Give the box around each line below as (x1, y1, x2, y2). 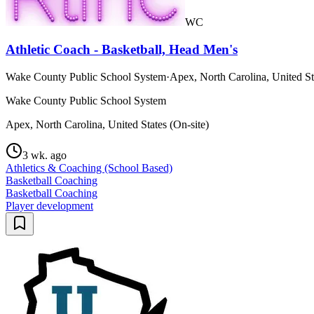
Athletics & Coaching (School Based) (6, 161, 172, 174)
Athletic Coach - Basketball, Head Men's (6, 42, 238, 57)
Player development (6, 199, 93, 212)
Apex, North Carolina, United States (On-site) (6, 118, 209, 130)
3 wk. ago (22, 149, 67, 161)
